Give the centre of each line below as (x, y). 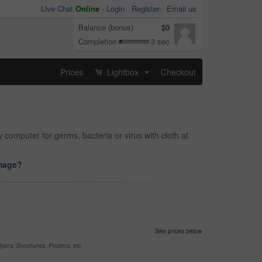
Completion (97, 41)
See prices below (179, 231)
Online (87, 8)
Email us (182, 8)
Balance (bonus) (106, 27)
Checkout (178, 72)
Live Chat (58, 8)
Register (146, 8)
